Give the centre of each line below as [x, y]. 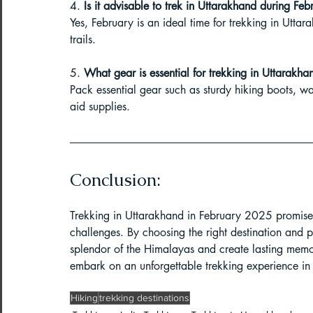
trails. [83, 39]
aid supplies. [100, 106]
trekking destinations [144, 297]
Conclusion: [115, 179]
